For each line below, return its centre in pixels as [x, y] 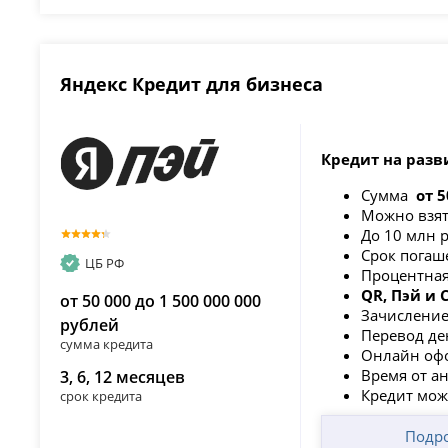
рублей [90, 325]
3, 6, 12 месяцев [123, 377]
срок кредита [101, 396]
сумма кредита [107, 344]
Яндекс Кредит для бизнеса [192, 84]
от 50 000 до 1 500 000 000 [161, 301]
